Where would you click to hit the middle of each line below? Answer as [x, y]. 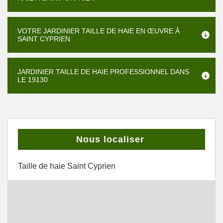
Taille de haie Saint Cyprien [67, 166]
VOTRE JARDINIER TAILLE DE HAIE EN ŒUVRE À [99, 31]
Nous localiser [110, 139]
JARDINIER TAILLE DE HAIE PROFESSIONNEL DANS [103, 72]
